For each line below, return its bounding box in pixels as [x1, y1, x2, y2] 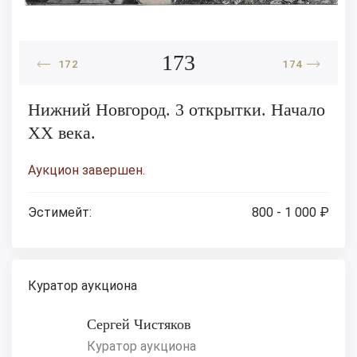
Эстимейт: [28, 205, 92, 221]
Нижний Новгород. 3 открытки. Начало [28, 100, 325, 120]
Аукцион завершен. [28, 163, 145, 178]
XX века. [28, 123, 96, 143]
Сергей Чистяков [87, 316, 191, 333]
